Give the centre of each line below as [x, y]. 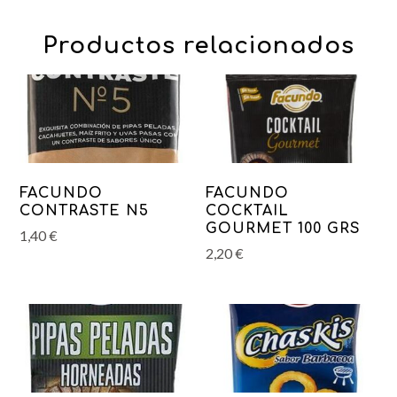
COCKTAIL [248, 211]
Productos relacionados [198, 46]
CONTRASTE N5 [85, 211]
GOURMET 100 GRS [284, 229]
